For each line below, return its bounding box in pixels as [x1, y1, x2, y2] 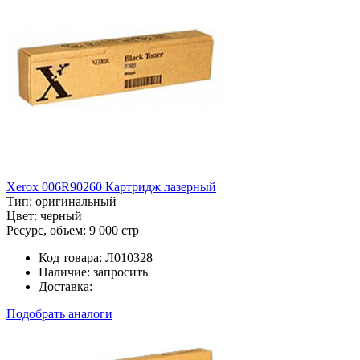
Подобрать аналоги [6, 306, 112, 321]
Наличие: [39, 264, 90, 279]
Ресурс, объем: [6, 223, 86, 237]
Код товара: [39, 250, 102, 264]
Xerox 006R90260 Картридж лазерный [6, 179, 216, 194]
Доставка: [39, 279, 92, 293]
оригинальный [35, 194, 117, 208]
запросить [93, 264, 148, 279]
